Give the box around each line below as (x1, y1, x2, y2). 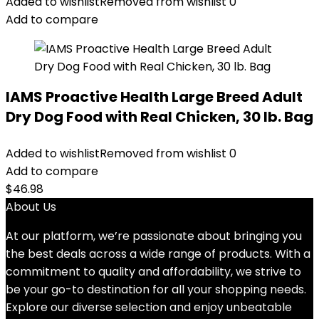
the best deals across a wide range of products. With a (6, 246, 310, 262)
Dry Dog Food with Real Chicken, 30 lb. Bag (6, 107, 313, 127)
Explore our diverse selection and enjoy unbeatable (6, 299, 292, 315)
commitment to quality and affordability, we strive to (6, 263, 301, 280)
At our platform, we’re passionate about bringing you (6, 228, 302, 244)
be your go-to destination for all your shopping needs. (6, 281, 306, 298)
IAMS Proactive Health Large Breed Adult (6, 87, 303, 107)
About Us (6, 199, 56, 215)
